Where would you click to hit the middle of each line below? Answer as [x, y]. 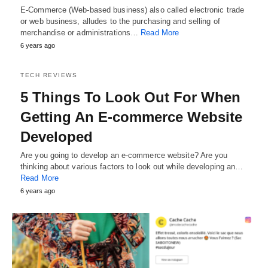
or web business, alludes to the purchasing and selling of [120, 21]
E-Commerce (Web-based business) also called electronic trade [133, 10]
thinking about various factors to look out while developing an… [132, 166]
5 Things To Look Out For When [130, 97]
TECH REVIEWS [49, 75]
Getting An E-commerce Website [131, 117]
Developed [57, 136]
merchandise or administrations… [81, 32]
